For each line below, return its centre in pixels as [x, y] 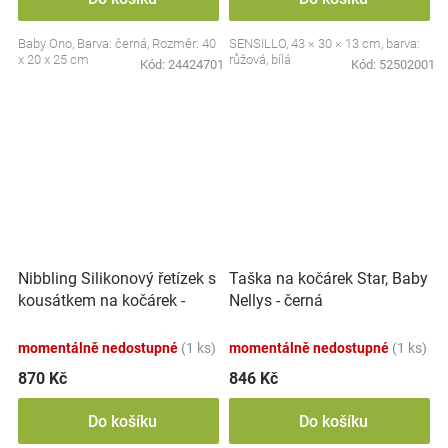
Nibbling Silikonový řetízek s [117, 278]
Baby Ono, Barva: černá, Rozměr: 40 [117, 43]
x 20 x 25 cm [53, 59]
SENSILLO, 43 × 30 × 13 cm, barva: [324, 43]
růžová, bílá [260, 59]
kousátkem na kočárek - [101, 300]
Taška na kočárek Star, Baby [328, 278]
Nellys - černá [276, 300]
